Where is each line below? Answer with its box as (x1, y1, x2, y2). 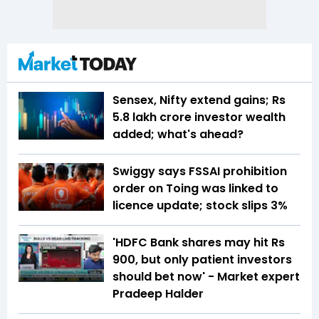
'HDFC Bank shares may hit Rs (113, 234, 285, 251)
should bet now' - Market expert (113, 268, 300, 285)
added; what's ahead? (113, 125, 244, 142)
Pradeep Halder (113, 285, 204, 302)
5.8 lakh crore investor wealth (113, 108, 286, 125)
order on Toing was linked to (113, 179, 278, 197)
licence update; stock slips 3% (113, 197, 288, 214)
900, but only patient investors (113, 251, 292, 268)
